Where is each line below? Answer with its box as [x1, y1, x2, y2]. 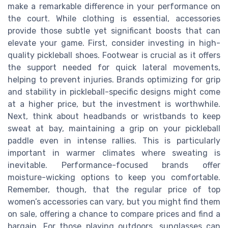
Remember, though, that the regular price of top [8, 185, 220, 195]
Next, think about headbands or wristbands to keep [8, 111, 220, 122]
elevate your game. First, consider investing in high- [8, 38, 220, 48]
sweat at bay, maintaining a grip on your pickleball [8, 124, 220, 134]
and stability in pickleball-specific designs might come [8, 87, 220, 97]
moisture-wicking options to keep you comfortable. [8, 173, 220, 183]
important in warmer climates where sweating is [8, 148, 220, 158]
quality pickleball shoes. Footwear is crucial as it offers [8, 50, 220, 61]
